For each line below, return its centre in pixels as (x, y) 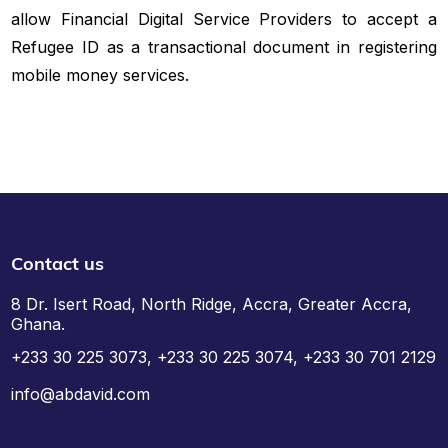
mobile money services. (100, 74)
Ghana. (38, 323)
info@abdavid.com (81, 394)
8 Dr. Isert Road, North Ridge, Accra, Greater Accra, (212, 303)
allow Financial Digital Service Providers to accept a (224, 18)
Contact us (58, 263)
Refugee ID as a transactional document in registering (224, 46)
